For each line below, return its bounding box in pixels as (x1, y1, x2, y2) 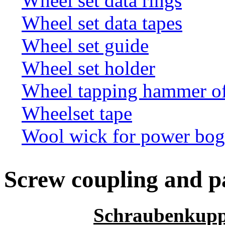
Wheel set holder (22, 57, 155, 79)
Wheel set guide (22, 34, 149, 56)
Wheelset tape (22, 102, 132, 124)
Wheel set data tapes (22, 12, 182, 34)
